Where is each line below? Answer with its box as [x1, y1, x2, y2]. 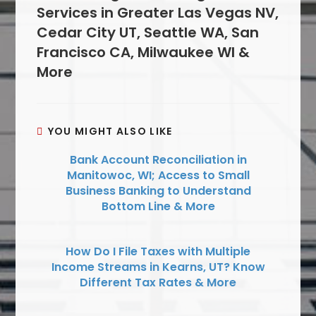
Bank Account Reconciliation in [69, 152, 247, 169]
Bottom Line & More [101, 198, 215, 215]
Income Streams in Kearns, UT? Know [51, 259, 265, 276]
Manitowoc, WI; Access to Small [66, 167, 250, 184]
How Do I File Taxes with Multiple [66, 243, 250, 260]
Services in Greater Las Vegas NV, [37, 3, 279, 23]
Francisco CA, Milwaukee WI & [37, 42, 250, 63]
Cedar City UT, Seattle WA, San [37, 23, 260, 43]
